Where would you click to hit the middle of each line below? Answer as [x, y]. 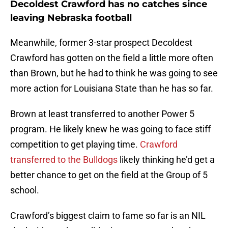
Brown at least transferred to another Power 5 [102, 114]
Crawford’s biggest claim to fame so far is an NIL [108, 216]
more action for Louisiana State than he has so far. [112, 89]
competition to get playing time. [75, 145]
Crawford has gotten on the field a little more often [112, 58]
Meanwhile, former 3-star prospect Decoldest [101, 43]
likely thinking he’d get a [166, 160]
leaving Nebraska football [71, 18]
